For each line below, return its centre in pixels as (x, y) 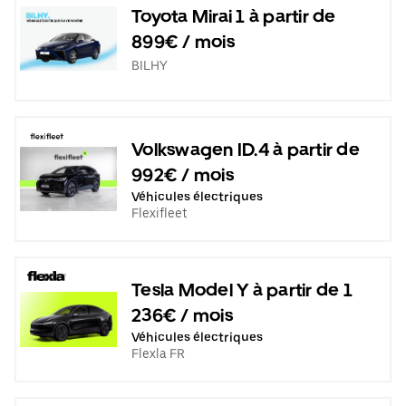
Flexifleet (159, 213)
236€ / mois (182, 315)
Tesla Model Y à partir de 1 (242, 290)
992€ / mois (183, 174)
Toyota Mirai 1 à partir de (234, 16)
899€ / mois (183, 41)
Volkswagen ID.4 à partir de (246, 149)
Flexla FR (158, 353)
